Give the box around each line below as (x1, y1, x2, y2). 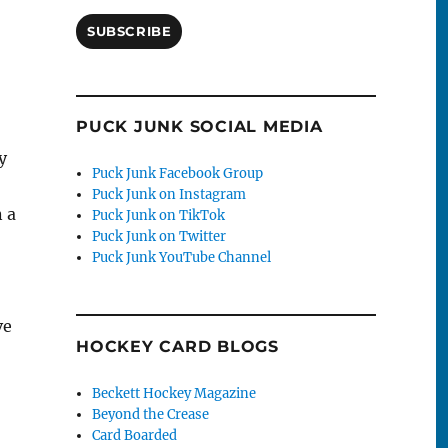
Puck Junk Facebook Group (92, 165, 264, 183)
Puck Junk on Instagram (92, 186, 247, 204)
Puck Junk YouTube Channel (92, 249, 272, 267)
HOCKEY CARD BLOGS (76, 336, 279, 356)
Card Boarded (92, 426, 178, 444)
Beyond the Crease (92, 405, 210, 423)
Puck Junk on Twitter (92, 228, 227, 246)
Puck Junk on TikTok (92, 207, 226, 225)
